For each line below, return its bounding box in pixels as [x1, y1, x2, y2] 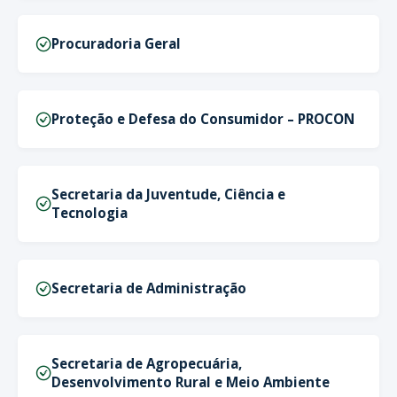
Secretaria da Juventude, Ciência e [51, 185, 285, 203]
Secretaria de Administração [51, 279, 246, 297]
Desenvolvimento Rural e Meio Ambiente [51, 373, 330, 391]
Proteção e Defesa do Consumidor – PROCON [51, 110, 354, 128]
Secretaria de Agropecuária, [51, 354, 242, 372]
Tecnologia [51, 204, 128, 222]
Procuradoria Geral [51, 35, 181, 52]
